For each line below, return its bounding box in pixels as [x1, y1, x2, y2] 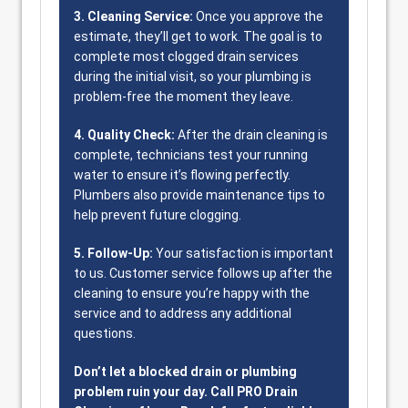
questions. [74, 326, 136, 341]
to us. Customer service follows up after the [74, 266, 332, 280]
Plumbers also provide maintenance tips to [74, 188, 325, 202]
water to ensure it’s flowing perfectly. [74, 168, 291, 182]
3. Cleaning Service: [74, 9, 196, 24]
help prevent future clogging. [74, 208, 241, 222]
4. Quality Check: [74, 127, 175, 142]
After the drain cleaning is [175, 127, 328, 142]
